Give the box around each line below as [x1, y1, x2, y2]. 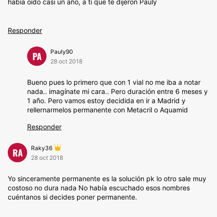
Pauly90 [50, 48, 73, 55]
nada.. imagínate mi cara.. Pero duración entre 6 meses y [27, 87, 208, 95]
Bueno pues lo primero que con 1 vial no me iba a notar [27, 78, 201, 86]
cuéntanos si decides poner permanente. [8, 193, 137, 201]
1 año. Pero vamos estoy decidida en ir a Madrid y [27, 96, 186, 105]
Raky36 [31, 144, 52, 152]
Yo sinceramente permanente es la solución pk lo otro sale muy [8, 174, 206, 183]
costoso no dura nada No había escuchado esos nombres [8, 184, 190, 192]
